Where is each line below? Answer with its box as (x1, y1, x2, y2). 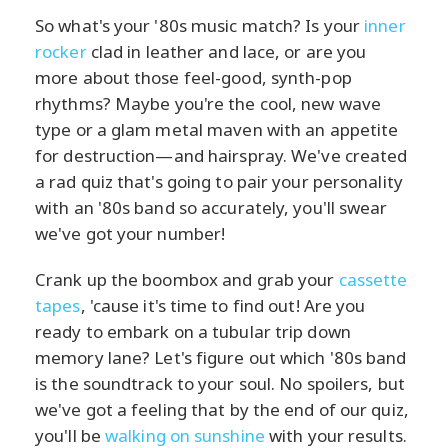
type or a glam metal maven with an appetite (35, 117, 399, 141)
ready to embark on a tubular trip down (35, 319, 351, 343)
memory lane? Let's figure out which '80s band (35, 345, 407, 369)
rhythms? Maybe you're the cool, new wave (35, 91, 382, 115)
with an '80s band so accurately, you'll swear (35, 195, 388, 219)
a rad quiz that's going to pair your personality (35, 169, 403, 193)
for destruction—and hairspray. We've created (35, 143, 408, 167)
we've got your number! (35, 221, 226, 245)
